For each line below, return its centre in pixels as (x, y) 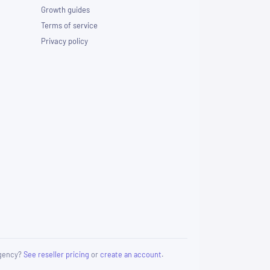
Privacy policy (64, 41)
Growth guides (65, 10)
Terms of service (69, 26)
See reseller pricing (56, 255)
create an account (131, 255)
